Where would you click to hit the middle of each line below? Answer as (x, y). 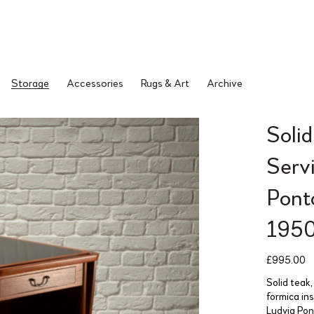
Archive (225, 82)
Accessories (95, 82)
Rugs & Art (165, 82)
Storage (30, 82)
